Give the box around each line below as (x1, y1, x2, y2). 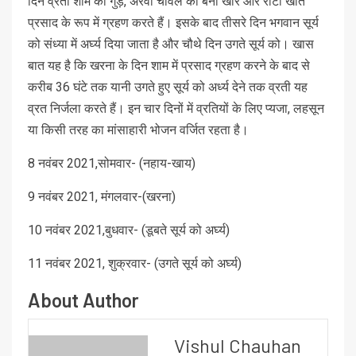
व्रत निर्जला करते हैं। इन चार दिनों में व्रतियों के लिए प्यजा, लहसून (28, 100, 324, 116)
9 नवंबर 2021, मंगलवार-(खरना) (28, 188, 176, 204)
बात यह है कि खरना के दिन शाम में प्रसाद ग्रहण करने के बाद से (28, 57, 310, 73)
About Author (28, 288, 139, 311)
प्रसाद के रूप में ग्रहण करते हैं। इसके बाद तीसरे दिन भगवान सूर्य (28, 14, 319, 30)
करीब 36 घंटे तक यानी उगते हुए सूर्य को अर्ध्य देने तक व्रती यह (28, 79, 308, 95)
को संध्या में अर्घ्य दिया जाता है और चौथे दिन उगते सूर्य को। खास (28, 36, 314, 52)
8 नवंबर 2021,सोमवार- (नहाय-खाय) (28, 155, 195, 171)
